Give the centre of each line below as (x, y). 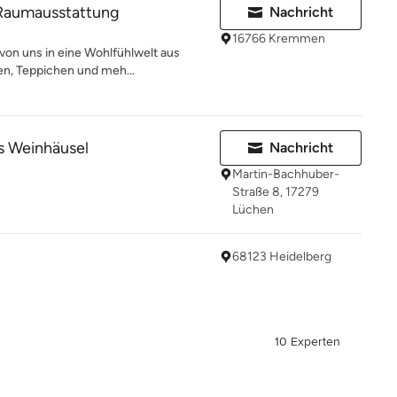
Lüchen (253, 210)
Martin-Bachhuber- (286, 174)
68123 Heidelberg (282, 257)
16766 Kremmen (279, 39)
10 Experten (307, 342)
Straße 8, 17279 (276, 192)
